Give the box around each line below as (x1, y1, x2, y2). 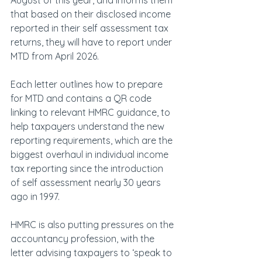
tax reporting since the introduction (11, 163, 166, 175)
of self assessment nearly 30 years (11, 177, 163, 189)
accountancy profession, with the (11, 233, 157, 245)
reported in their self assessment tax (11, 22, 171, 35)
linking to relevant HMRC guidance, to (11, 106, 173, 119)
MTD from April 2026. (11, 50, 99, 63)
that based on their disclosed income (11, 8, 173, 20)
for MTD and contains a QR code (11, 92, 154, 105)
